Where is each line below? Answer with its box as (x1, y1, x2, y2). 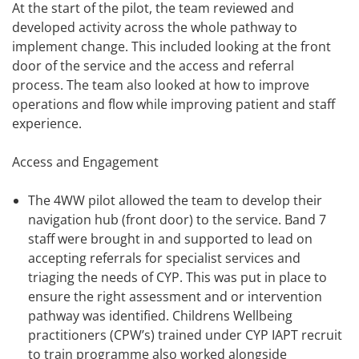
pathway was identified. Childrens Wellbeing (28, 307, 292, 325)
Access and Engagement (12, 153, 165, 171)
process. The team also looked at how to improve (12, 76, 309, 95)
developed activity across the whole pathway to (12, 18, 297, 37)
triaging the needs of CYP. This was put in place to (28, 268, 327, 287)
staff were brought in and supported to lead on (28, 230, 313, 248)
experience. (12, 115, 82, 133)
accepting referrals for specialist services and (28, 249, 301, 268)
